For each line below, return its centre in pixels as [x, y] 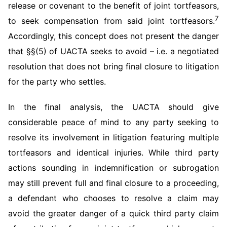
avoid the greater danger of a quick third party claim [113, 213]
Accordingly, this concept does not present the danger [113, 36]
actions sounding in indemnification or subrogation [113, 168]
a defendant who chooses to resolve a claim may [113, 198]
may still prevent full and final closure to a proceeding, [113, 183]
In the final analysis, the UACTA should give [113, 107]
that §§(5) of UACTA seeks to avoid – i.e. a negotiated [113, 51]
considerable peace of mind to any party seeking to [113, 122]
